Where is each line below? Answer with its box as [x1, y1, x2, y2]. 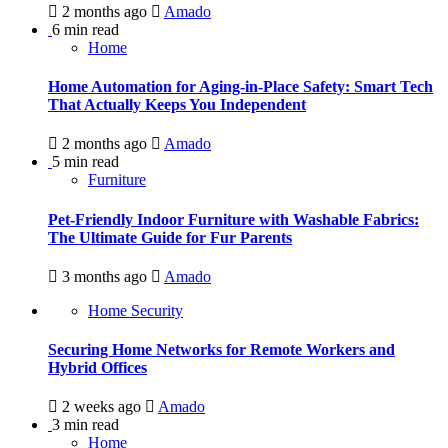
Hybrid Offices [48, 359, 147, 377]
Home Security [88, 301, 183, 319]
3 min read [52, 416, 119, 434]
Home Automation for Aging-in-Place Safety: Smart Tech [48, 78, 433, 96]
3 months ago [58, 267, 151, 285]
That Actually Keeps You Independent [48, 96, 306, 114]
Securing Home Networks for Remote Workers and [48, 341, 395, 359]
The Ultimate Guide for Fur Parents [48, 228, 292, 246]
